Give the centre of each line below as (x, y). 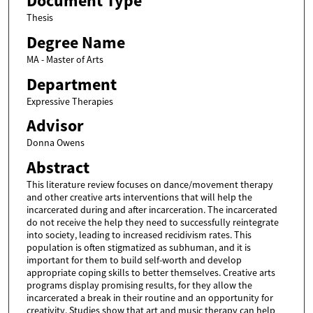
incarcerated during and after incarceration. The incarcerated (152, 209)
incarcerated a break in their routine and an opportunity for (150, 297)
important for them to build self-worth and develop (134, 260)
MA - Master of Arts (65, 60)
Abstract (58, 167)
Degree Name (75, 43)
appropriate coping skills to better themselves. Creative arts (151, 272)
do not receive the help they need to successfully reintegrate (152, 222)
